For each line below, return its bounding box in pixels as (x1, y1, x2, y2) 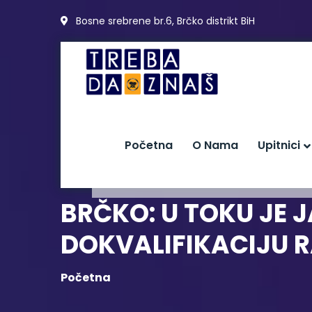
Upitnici (258, 136, 300, 153)
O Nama (192, 136, 238, 153)
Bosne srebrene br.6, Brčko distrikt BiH (73, 14, 255, 28)
